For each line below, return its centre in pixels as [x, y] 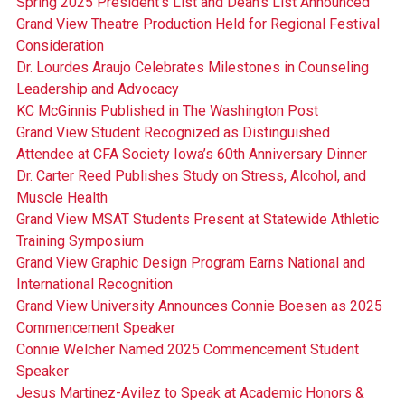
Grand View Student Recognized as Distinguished [173, 133]
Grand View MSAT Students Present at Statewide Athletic [197, 220]
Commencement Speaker [95, 328]
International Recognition [94, 285]
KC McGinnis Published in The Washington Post [167, 111]
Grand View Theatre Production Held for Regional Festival [198, 24]
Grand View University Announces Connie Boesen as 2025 [199, 306]
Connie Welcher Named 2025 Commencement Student [187, 350]
